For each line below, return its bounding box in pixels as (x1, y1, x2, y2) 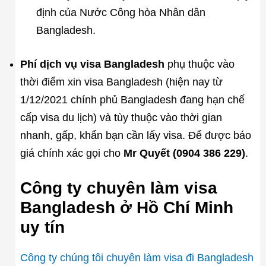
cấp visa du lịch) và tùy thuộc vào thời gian (20, 111, 222, 123)
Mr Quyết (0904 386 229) (123, 147, 245, 159)
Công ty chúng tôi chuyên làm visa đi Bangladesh (20, 251, 254, 264)
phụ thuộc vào (167, 58, 235, 70)
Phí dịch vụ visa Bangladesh (20, 58, 167, 70)
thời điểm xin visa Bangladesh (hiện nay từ (20, 75, 223, 88)
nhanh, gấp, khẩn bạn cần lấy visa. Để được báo (20, 129, 251, 141)
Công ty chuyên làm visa (20, 178, 217, 197)
